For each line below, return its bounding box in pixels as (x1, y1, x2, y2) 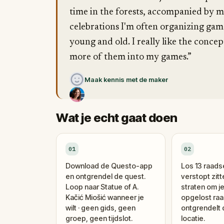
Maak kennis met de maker (84, 75, 168, 83)
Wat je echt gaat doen (56, 110, 177, 125)
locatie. (180, 214, 205, 222)
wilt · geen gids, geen (65, 203, 135, 212)
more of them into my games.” (69, 52, 191, 62)
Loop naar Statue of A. (65, 182, 138, 191)
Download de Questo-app (65, 161, 152, 170)
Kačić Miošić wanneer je (65, 193, 144, 201)
